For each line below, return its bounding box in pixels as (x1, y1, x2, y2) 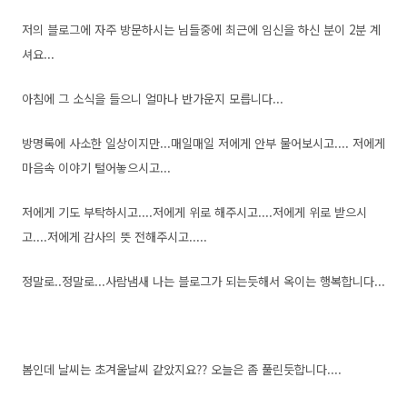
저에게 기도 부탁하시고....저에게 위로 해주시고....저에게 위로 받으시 (22, 203, 367, 221)
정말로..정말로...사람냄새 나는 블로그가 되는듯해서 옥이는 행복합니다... (22, 273, 385, 290)
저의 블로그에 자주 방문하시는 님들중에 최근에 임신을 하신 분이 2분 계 (22, 21, 381, 38)
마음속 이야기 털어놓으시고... (22, 159, 171, 176)
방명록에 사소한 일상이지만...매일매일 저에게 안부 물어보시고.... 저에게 (22, 134, 385, 152)
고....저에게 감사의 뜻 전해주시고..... (22, 228, 207, 245)
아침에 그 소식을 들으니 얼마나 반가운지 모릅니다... (22, 90, 283, 107)
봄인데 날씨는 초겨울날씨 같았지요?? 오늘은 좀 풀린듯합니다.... (22, 361, 342, 378)
